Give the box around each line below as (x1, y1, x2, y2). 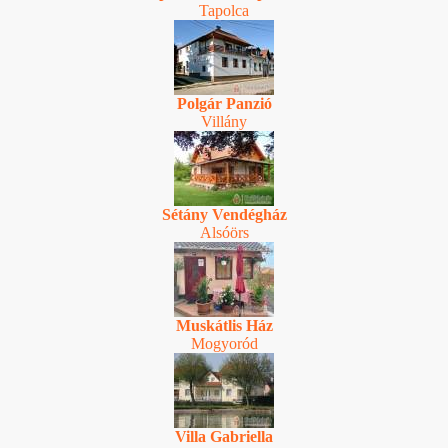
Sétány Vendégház (161, 205, 287, 223)
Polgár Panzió (176, 94, 272, 112)
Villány (201, 112, 247, 130)
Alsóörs (199, 223, 249, 241)
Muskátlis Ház (175, 316, 273, 334)
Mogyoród (190, 334, 258, 352)
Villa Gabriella (175, 427, 273, 445)
